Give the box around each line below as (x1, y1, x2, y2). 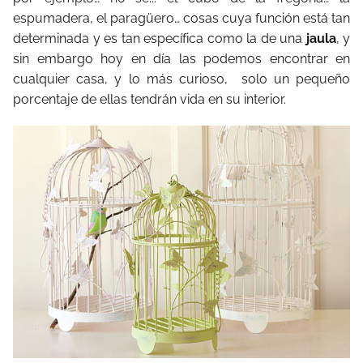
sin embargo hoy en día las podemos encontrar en (13, 50, 350, 66)
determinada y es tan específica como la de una (13, 30, 306, 46)
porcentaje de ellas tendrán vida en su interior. (13, 91, 286, 107)
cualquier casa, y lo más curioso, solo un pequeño (13, 70, 350, 87)
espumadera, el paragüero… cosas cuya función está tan (13, 10, 350, 26)
